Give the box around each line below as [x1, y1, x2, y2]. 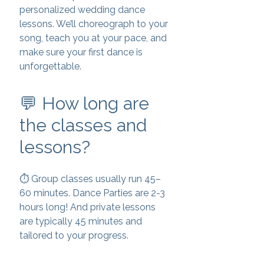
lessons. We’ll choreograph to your [19, 18, 168, 29]
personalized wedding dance [19, 4, 145, 15]
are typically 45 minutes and [19, 216, 142, 227]
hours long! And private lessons [19, 202, 156, 213]
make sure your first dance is [19, 47, 143, 58]
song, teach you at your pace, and [19, 32, 167, 44]
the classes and [19, 115, 147, 136]
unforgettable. [19, 61, 81, 72]
